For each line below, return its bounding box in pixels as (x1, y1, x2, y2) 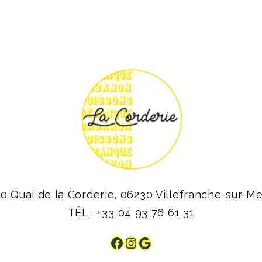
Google (137, 233, 184, 252)
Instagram (123, 233, 190, 252)
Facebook (109, 233, 171, 252)
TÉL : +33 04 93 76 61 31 (67, 206, 195, 219)
